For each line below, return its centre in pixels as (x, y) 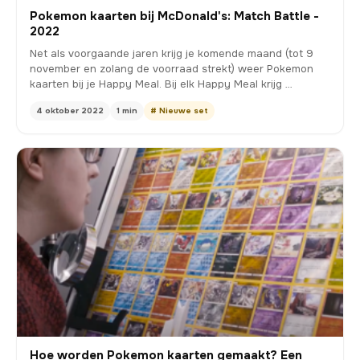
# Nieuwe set (179, 111)
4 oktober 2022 (70, 111)
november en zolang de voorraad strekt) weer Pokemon (172, 69)
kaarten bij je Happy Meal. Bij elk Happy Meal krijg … (161, 84)
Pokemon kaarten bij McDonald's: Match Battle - (174, 16)
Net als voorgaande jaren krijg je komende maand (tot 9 (172, 54)
